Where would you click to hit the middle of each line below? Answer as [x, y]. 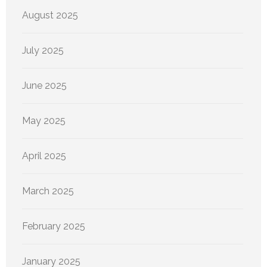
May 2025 [44, 121]
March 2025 [48, 191]
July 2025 [43, 51]
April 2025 [44, 156]
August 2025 [50, 15]
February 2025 [54, 226]
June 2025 [44, 86]
